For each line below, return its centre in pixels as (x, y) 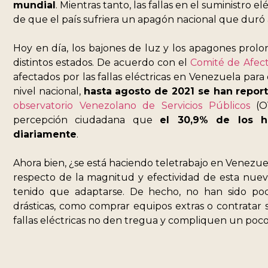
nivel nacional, (48, 92)
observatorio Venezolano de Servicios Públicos (132, 106)
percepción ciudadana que (87, 120)
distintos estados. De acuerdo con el (102, 63)
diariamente (45, 135)
